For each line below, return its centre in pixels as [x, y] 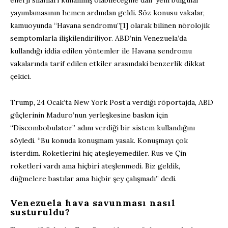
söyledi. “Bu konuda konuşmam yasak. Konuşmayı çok [99, 141]
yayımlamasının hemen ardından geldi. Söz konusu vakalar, [107, 13]
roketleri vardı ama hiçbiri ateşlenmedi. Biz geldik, [95, 166]
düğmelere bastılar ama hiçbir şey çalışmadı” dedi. [93, 179]
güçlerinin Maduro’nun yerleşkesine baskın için [89, 115]
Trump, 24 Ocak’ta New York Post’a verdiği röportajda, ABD [112, 103]
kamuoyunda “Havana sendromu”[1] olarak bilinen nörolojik [110, 26]
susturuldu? [40, 212]
